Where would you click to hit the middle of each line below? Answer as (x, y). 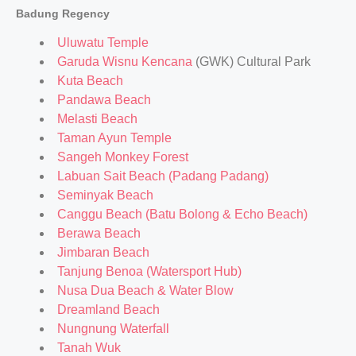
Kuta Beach (90, 81)
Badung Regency (63, 14)
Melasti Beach (97, 119)
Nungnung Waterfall (113, 329)
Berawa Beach (99, 233)
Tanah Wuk (89, 348)
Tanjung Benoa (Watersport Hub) (149, 271)
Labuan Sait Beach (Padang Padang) (163, 176)
